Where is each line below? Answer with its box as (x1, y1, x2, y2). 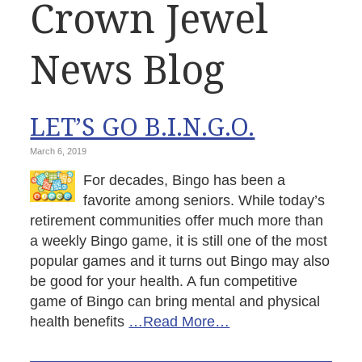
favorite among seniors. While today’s (83, 192, 326, 208)
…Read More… (128, 314, 230, 330)
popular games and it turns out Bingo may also (30, 253, 330, 269)
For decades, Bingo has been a (83, 172, 286, 188)
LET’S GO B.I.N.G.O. (30, 109, 255, 143)
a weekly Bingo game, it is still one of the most (30, 233, 328, 249)
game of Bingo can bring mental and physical (30, 293, 321, 309)
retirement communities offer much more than (30, 213, 324, 229)
